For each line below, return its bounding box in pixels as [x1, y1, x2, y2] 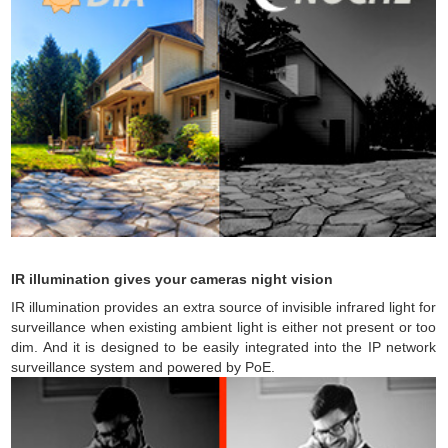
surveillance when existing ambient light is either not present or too [11, 319, 437, 335]
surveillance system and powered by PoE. [11, 359, 276, 375]
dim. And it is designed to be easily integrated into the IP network [11, 339, 437, 355]
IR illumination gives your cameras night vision [11, 271, 334, 287]
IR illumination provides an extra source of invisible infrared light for [11, 299, 437, 315]
